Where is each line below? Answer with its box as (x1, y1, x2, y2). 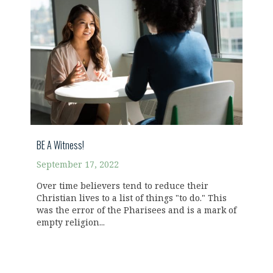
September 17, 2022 (37, 159, 119, 170)
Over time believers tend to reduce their (37, 180, 208, 191)
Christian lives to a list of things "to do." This (37, 193, 227, 204)
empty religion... (37, 217, 105, 228)
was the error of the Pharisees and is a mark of (37, 205, 236, 216)
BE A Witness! (37, 137, 84, 152)
